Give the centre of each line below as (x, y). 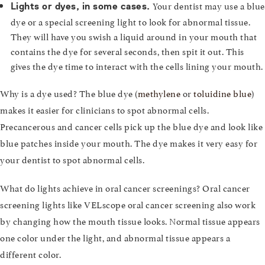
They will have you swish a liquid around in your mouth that (134, 36)
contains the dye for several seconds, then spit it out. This (127, 51)
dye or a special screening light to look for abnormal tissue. (130, 21)
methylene (159, 93)
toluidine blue (222, 93)
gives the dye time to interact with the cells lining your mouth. (137, 66)
